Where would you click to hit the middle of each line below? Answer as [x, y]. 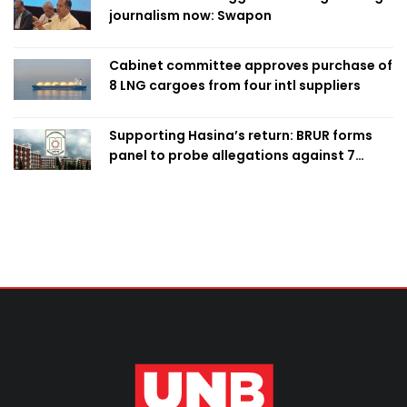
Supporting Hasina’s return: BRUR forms [241, 135]
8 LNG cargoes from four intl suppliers [235, 85]
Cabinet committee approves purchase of [251, 65]
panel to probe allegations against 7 [232, 155]
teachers [139, 175]
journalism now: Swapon [190, 15]
